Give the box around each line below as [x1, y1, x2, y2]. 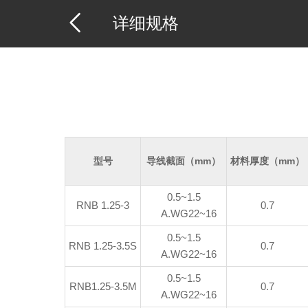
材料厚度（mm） [230, 155, 305, 166]
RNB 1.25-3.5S [69, 240, 137, 252]
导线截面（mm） [146, 155, 221, 166]
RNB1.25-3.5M [69, 280, 137, 292]
